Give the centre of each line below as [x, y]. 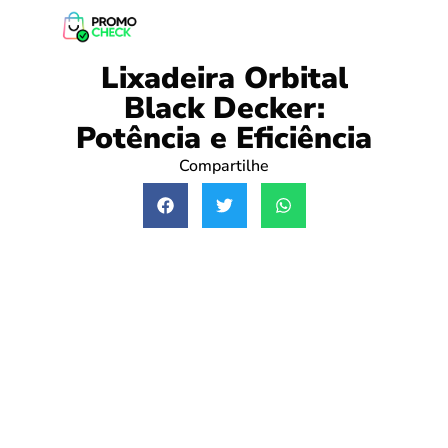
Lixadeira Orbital [224, 78]
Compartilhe [224, 165]
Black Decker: [224, 108]
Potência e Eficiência [224, 138]
